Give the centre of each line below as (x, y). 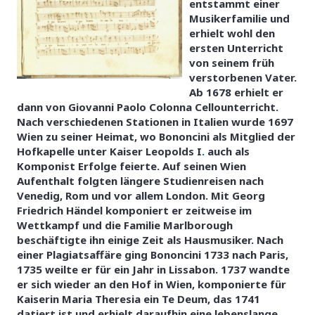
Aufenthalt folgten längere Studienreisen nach (140, 180)
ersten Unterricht (236, 47)
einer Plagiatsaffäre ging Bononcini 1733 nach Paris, (153, 254)
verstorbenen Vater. (243, 77)
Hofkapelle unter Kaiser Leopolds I (109, 151)
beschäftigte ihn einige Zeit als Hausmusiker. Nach (150, 239)
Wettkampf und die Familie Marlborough (125, 225)
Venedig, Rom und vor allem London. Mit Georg (141, 195)
